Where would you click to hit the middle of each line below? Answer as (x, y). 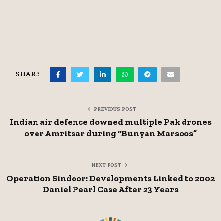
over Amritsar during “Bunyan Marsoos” (110, 133)
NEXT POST (106, 165)
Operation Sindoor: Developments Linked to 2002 (110, 178)
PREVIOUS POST (115, 109)
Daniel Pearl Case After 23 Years (110, 190)
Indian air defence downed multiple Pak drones (110, 122)
